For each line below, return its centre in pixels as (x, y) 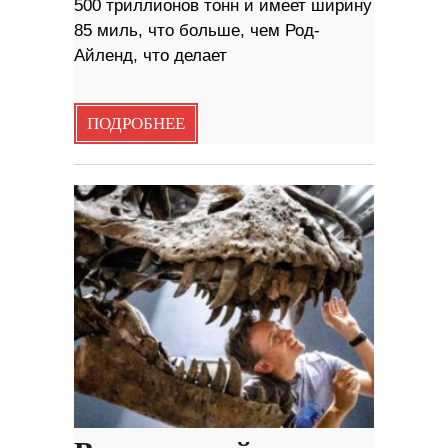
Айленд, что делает (150, 55)
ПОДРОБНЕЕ (136, 123)
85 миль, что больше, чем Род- (197, 30)
